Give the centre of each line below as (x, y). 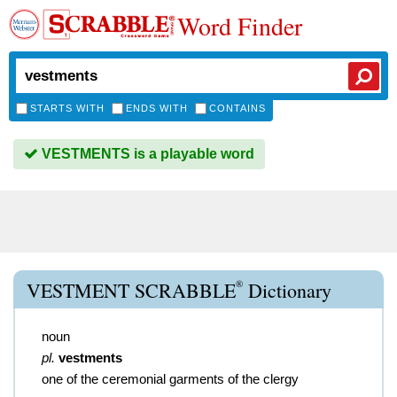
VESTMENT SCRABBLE (131, 290)
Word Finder (240, 26)
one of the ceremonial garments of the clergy (170, 379)
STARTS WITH (67, 108)
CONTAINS (237, 108)
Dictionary (287, 290)
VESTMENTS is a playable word (146, 154)
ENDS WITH (157, 108)
